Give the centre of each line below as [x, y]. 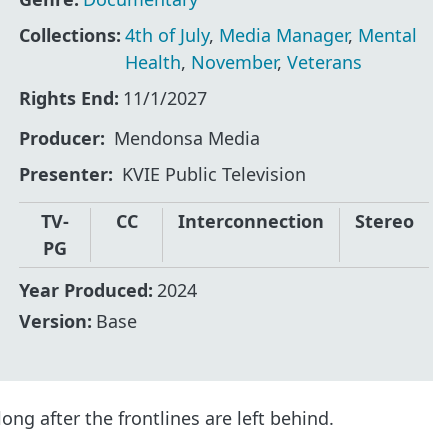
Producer [60, 138]
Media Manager [284, 34]
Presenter [64, 174]
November [234, 61]
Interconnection [251, 220]
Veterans [325, 61]
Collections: [70, 34]
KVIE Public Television [214, 174]
